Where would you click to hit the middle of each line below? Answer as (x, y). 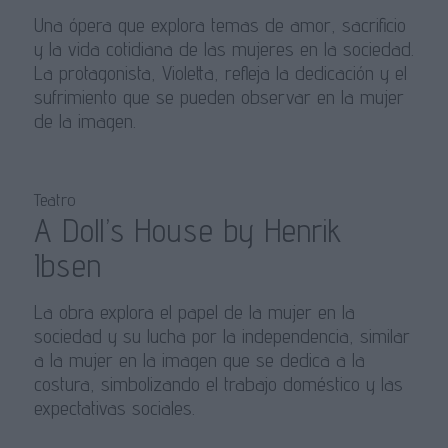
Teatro (54, 200)
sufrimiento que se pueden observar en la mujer (218, 97)
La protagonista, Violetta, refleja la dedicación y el (220, 73)
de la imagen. (84, 121)
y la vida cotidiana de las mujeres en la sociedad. (223, 49)
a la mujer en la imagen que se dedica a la (199, 360)
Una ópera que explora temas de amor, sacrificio (219, 25)
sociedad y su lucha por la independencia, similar (221, 336)
